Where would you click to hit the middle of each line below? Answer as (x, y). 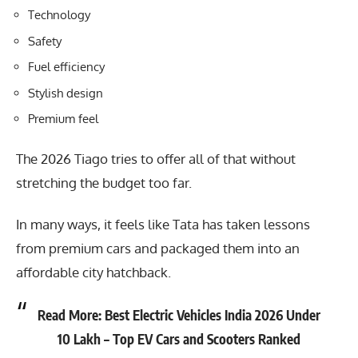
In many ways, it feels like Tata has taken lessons (163, 225)
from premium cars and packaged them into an (158, 249)
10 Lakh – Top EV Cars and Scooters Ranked (179, 338)
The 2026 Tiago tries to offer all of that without (156, 158)
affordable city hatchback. (93, 272)
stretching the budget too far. (104, 182)
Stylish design (66, 93)
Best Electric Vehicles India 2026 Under (213, 314)
